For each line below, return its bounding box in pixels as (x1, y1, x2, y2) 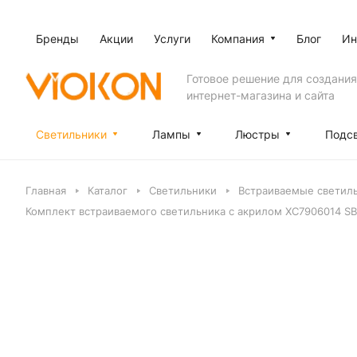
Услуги (154, 32, 190, 45)
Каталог (88, 184, 127, 197)
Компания (211, 32, 265, 45)
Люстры (235, 127, 280, 141)
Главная (25, 184, 66, 197)
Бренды (36, 32, 79, 45)
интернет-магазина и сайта (186, 88, 335, 102)
